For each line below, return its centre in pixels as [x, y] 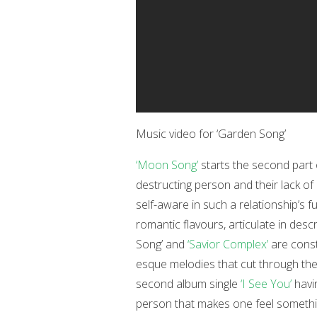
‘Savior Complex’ [228, 244]
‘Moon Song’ [167, 165]
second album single [188, 284]
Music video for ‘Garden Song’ [211, 134]
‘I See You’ [266, 284]
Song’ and [162, 244]
